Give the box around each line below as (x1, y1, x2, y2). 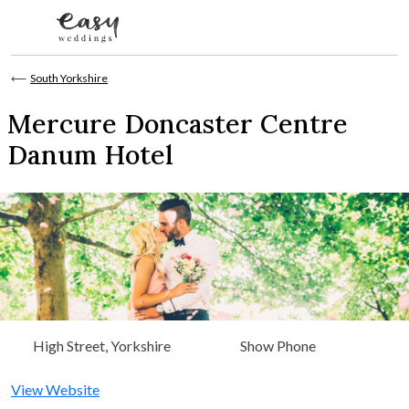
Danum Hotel (7, 138, 173, 173)
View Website (11, 381, 100, 399)
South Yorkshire (30, 71, 108, 86)
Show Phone (240, 337, 316, 355)
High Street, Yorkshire (33, 337, 171, 355)
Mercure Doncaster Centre (7, 107, 348, 142)
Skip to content (10, 56, 105, 74)
